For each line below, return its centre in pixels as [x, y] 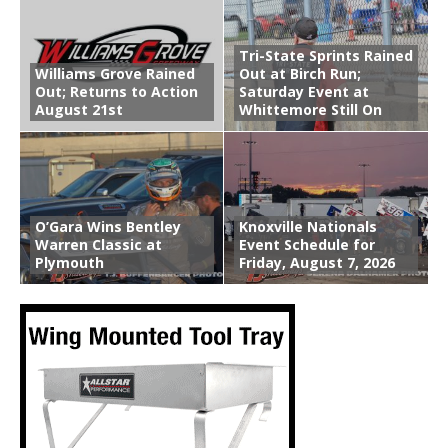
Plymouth [69, 262]
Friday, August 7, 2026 [317, 262]
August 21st [79, 109]
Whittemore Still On [310, 109]
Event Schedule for [307, 244]
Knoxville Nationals [308, 226]
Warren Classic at [98, 244]
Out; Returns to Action [116, 91]
